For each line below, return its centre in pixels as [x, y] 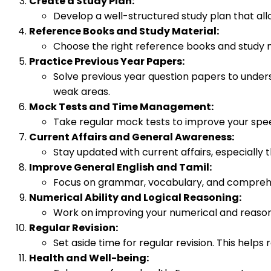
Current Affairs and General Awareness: [132, 137]
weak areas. [82, 92]
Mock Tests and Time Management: [121, 107]
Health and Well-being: [89, 258]
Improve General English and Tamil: [120, 167]
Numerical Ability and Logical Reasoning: [135, 198]
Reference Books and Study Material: [124, 31]
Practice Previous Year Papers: [107, 61]
